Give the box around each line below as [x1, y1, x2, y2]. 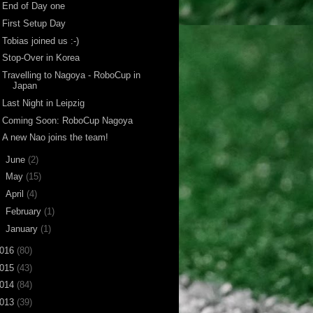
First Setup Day [2, 17, 66, 29]
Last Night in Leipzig [2, 97, 85, 108]
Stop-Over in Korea [2, 52, 80, 64]
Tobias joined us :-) [2, 35, 80, 46]
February [5, 205, 44, 217]
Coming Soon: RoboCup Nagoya [2, 115, 133, 126]
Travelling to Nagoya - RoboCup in [2, 70, 141, 81]
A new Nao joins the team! [2, 132, 109, 143]
